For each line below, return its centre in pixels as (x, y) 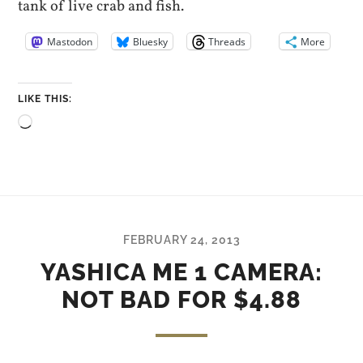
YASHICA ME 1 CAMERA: (181, 272)
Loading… (65, 124)
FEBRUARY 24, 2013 (181, 239)
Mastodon (70, 41)
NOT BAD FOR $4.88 (181, 299)
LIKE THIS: (45, 98)
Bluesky (151, 41)
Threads (227, 41)
